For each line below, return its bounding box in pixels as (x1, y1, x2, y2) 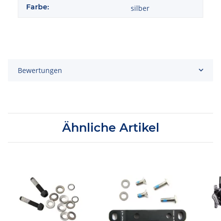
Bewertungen (18, 65, 62, 75)
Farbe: (26, 2, 49, 11)
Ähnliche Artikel (62, 120, 159, 135)
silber (131, 3, 149, 13)
